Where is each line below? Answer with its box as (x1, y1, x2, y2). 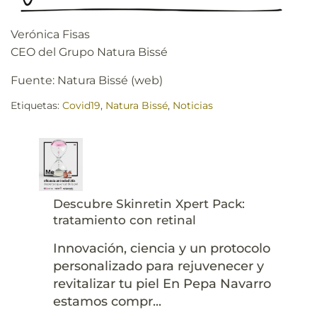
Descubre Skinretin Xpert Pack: (53, 197, 245, 212)
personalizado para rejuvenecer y (53, 258, 264, 275)
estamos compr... (53, 294, 161, 310)
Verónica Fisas (11, 27, 90, 41)
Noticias (173, 100, 213, 112)
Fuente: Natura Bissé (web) (11, 73, 163, 87)
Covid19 (62, 100, 100, 112)
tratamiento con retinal (53, 213, 196, 228)
